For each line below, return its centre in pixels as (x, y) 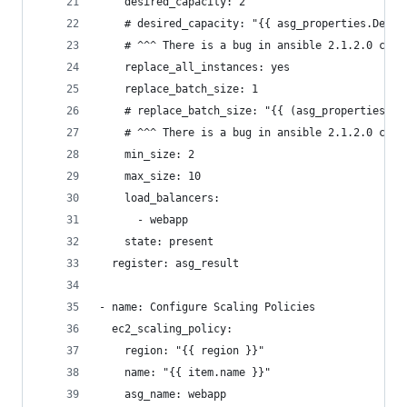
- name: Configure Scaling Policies (207, 307)
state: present (156, 242)
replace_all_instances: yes (194, 67)
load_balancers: (159, 198)
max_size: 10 (150, 176)
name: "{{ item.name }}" (185, 372)
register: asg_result (169, 263)
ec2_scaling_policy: (166, 329)
